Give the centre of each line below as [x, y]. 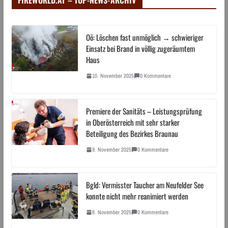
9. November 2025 [111, 149]
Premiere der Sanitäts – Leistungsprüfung [144, 111]
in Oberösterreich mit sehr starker [133, 122]
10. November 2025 [113, 76]
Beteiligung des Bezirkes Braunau [132, 133]
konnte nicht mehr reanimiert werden [137, 196]
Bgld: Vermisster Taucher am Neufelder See [145, 184]
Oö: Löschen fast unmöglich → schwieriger [145, 37]
